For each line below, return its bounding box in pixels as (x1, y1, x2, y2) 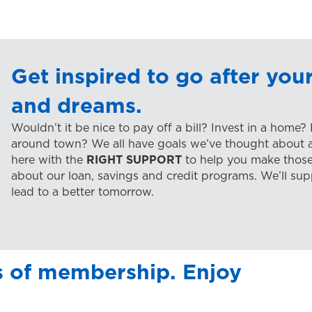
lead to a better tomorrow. (11, 183, 155, 199)
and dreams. (11, 90, 143, 120)
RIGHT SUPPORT (86, 151, 182, 167)
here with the (11, 151, 87, 167)
